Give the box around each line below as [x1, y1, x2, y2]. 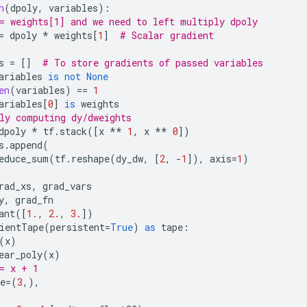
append [10, 138, 42, 151]
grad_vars [42, 180, 92, 193]
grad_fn [15, 193, 53, 206]
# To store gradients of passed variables [42, 56, 263, 69]
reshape [71, 152, 110, 165]
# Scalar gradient [120, 29, 214, 42]
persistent [50, 221, 105, 234]
